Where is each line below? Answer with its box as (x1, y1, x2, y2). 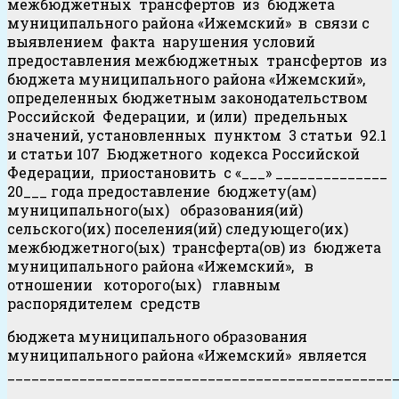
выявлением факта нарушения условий (7, 32, 315, 52)
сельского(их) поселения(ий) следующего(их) (7, 219, 352, 239)
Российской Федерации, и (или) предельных (7, 107, 352, 126)
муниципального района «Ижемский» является (7, 346, 367, 365)
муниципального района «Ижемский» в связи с (7, 13, 373, 33)
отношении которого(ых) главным (7, 275, 284, 295)
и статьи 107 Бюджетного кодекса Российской (7, 144, 363, 164)
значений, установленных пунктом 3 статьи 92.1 (7, 126, 390, 145)
